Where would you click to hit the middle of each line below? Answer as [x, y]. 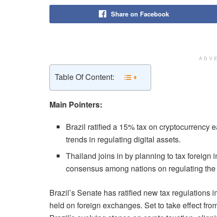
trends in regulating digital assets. [124, 139]
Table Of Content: [85, 77]
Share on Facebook [140, 14]
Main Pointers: [76, 104]
